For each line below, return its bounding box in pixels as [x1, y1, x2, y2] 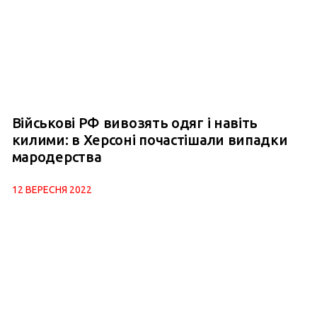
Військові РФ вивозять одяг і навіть [11, 115, 258, 132]
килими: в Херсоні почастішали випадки [11, 132, 288, 149]
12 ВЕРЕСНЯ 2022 [11, 184, 92, 196]
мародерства [11, 149, 102, 166]
